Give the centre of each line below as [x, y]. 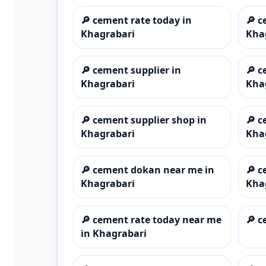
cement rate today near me [157, 219]
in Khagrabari [114, 233]
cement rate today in [142, 20]
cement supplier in [137, 70]
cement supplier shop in [150, 120]
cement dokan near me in [153, 170]
